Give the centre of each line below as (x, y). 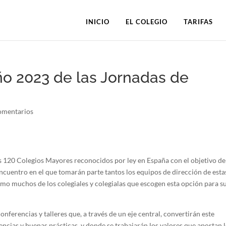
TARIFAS (199, 22)
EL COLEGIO (147, 22)
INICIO (98, 22)
